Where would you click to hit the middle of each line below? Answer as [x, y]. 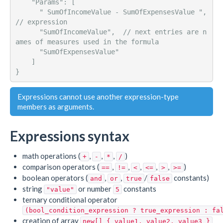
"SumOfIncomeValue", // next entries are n [27, 32]
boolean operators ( [55, 177]
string [33, 188]
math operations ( [51, 156]
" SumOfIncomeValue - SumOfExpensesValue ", [27, 12]
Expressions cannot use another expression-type [98, 96]
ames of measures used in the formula [87, 42]
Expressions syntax [70, 136]
